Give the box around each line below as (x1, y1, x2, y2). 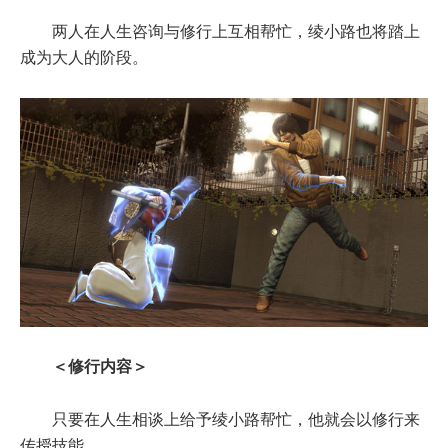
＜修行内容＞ (52, 358, 148, 376)
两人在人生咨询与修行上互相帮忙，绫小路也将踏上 (52, 22, 420, 40)
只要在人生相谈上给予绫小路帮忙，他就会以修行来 (52, 411, 420, 429)
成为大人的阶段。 (20, 48, 148, 66)
